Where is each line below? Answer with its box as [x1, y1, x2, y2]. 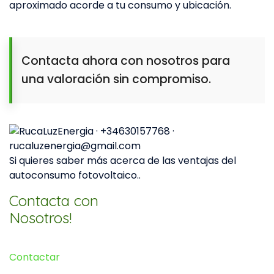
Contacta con [9, 191, 98, 210]
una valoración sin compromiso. [21, 71, 211, 88]
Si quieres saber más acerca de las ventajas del [9, 154, 236, 168]
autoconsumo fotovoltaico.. [9, 168, 141, 183]
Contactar [9, 250, 60, 265]
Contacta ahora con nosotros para [21, 53, 230, 70]
